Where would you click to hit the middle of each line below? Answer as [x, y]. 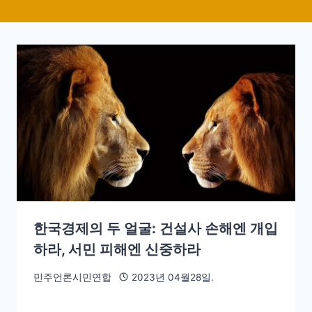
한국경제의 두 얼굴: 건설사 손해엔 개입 [156, 228]
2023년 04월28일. [172, 277]
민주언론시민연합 [72, 277]
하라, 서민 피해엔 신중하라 [117, 249]
